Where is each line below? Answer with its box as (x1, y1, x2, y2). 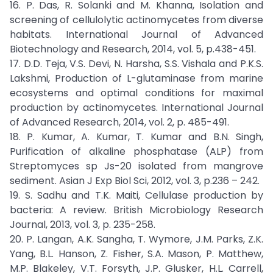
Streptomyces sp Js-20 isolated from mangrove (10, 159, 263, 173)
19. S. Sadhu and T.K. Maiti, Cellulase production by (10, 188, 263, 202)
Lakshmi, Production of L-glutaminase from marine (10, 71, 263, 85)
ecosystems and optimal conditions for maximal (10, 86, 263, 100)
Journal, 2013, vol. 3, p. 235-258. (10, 218, 155, 232)
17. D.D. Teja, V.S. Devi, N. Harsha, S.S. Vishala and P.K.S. (10, 57, 263, 71)
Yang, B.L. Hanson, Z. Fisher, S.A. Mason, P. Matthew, (10, 247, 263, 261)
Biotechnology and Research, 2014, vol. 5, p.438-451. (10, 42, 256, 56)
